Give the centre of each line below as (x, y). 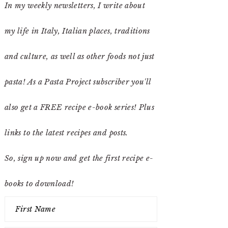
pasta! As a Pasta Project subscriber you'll (78, 82)
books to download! (39, 184)
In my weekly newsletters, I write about (75, 6)
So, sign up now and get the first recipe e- (79, 158)
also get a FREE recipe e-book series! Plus (80, 107)
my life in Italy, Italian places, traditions (77, 31)
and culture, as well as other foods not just (80, 56)
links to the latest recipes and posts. (66, 133)
